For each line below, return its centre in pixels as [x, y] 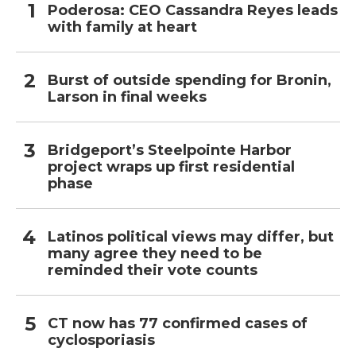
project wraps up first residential [171, 166]
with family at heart [122, 27]
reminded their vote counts [153, 270]
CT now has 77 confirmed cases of [178, 323]
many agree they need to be [155, 253]
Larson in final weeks [127, 97]
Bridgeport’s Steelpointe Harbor [170, 150]
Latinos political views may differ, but [191, 236]
